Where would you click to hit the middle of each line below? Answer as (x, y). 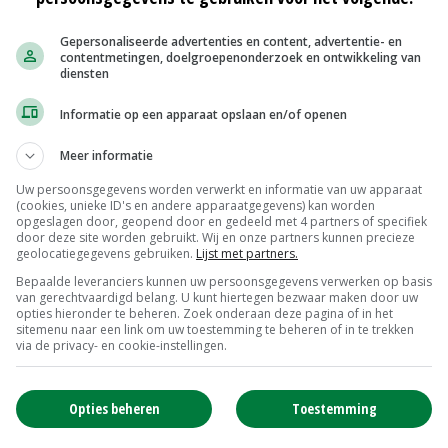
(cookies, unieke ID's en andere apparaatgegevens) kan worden (195, 205)
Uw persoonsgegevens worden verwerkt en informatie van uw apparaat (219, 189)
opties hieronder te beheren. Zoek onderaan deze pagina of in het (204, 313)
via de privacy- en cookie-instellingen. (121, 345)
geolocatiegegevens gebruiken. (106, 253)
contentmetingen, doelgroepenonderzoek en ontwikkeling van (240, 57)
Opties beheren (114, 408)
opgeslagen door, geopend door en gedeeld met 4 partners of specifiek (221, 221)
